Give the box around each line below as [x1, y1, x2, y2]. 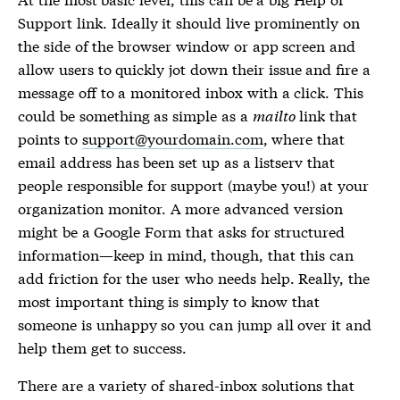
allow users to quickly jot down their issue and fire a [18, 58, 371, 79]
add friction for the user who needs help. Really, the [18, 267, 371, 287]
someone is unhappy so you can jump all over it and [18, 313, 371, 334]
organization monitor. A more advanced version [18, 197, 343, 218]
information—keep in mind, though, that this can [18, 244, 354, 264]
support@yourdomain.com [81, 128, 263, 148]
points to [18, 128, 82, 148]
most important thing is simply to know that [18, 290, 320, 311]
